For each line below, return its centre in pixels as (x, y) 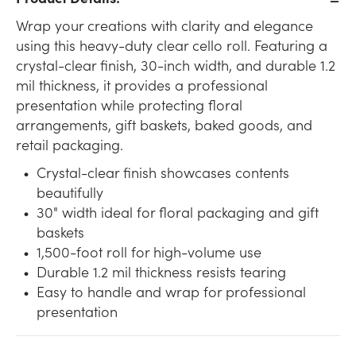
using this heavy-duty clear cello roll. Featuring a (172, 45)
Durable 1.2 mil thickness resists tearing (161, 272)
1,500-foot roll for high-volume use (149, 252)
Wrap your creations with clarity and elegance (164, 25)
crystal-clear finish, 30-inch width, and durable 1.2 (176, 65)
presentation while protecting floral (129, 105)
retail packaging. (70, 145)
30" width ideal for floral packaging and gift (178, 212)
